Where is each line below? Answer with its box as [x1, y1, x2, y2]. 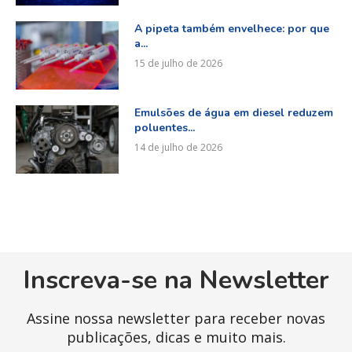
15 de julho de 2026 [134, 57, 222, 71]
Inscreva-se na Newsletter [23, 263, 329, 298]
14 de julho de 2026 [134, 141, 222, 155]
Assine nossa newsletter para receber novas [27, 309, 325, 328]
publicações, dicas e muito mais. [66, 328, 286, 347]
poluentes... [134, 120, 195, 136]
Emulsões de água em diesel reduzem [134, 105, 333, 121]
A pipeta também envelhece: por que [134, 21, 329, 37]
